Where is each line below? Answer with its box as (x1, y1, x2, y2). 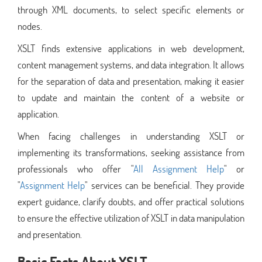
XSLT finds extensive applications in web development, (18, 41, 244, 55)
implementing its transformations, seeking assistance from (18, 145, 244, 159)
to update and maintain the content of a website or (18, 90, 244, 104)
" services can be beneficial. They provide (85, 178, 245, 192)
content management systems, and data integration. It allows (18, 57, 244, 71)
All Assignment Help (133, 161, 224, 175)
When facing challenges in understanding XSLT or (18, 129, 244, 143)
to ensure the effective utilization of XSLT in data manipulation (18, 211, 244, 225)
